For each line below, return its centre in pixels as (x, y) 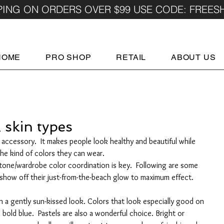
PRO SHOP (68, 57)
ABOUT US (193, 57)
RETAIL (131, 57)
